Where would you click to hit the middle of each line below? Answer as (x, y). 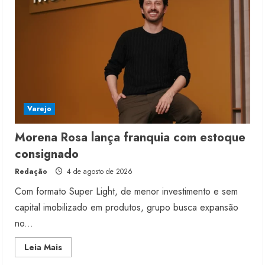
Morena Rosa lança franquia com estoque (130, 138)
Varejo (39, 109)
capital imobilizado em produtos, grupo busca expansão (127, 208)
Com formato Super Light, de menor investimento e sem (126, 192)
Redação (31, 172)
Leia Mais (43, 248)
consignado (47, 154)
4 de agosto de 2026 (98, 172)
